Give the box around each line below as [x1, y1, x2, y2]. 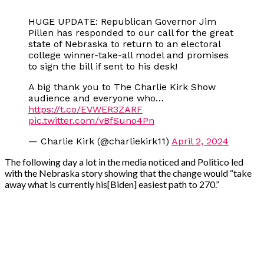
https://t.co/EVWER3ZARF [28, 103, 143, 115]
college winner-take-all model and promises [28, 49, 229, 61]
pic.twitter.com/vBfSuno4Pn [28, 114, 154, 126]
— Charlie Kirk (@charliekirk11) [28, 135, 171, 147]
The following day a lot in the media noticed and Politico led [5, 156, 243, 167]
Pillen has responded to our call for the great [28, 27, 233, 38]
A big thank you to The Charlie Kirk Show [28, 81, 216, 93]
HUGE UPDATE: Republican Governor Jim [28, 15, 216, 27]
